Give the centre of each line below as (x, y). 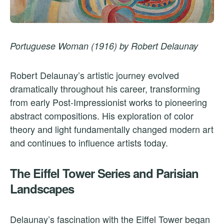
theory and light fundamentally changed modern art (112, 129)
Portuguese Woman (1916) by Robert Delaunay (104, 45)
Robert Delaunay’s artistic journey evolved (94, 75)
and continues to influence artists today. (89, 142)
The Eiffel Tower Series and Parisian (104, 173)
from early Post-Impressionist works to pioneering (108, 102)
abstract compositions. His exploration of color (102, 115)
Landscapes (42, 188)
